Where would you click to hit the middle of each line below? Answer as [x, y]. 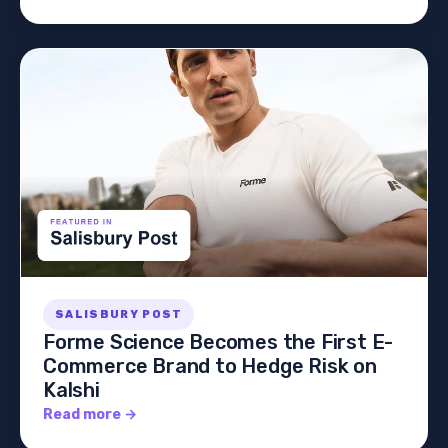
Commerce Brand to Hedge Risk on [210, 366]
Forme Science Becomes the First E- [218, 342]
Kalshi [71, 390]
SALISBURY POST [119, 315]
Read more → [90, 415]
